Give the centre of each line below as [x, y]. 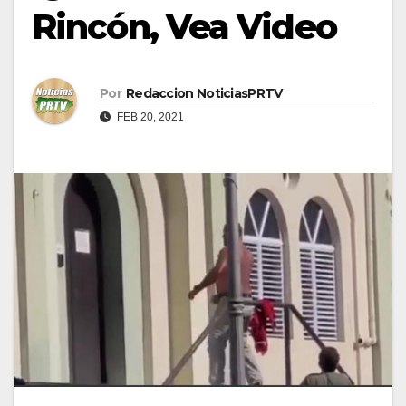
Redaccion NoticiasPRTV [204, 93]
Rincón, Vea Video [184, 26]
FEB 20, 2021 [149, 116]
